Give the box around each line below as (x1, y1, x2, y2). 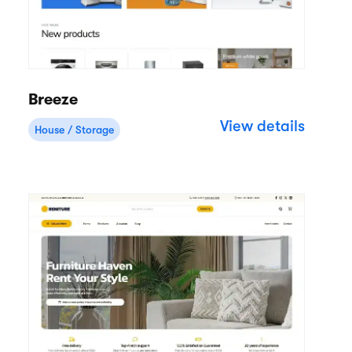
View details (220, 117, 305, 136)
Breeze (28, 90, 78, 109)
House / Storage (35, 123, 114, 137)
